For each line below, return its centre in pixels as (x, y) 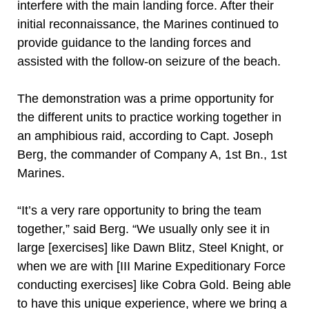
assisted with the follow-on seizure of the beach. (151, 61)
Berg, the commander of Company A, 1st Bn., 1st (152, 154)
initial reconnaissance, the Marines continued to (148, 24)
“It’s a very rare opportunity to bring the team (139, 210)
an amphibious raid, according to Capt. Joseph (145, 136)
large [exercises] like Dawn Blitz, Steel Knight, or (150, 248)
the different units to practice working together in (149, 117)
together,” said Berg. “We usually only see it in (143, 229)
